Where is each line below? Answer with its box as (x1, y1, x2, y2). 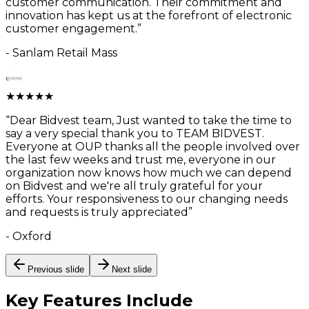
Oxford (12, 230, 52, 243)
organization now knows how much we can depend (6, 166, 292, 180)
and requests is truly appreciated (6, 206, 188, 219)
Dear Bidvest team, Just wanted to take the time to (10, 114, 292, 128)
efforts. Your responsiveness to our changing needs (6, 192, 288, 206)
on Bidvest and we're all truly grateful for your (6, 179, 263, 193)
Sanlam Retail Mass (12, 46, 117, 60)
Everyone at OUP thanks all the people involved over (6, 140, 300, 154)
